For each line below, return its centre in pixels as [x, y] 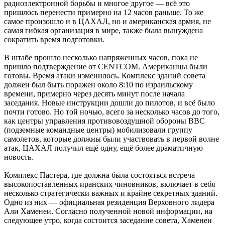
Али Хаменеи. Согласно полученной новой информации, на [108, 211]
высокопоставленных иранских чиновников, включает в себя [109, 184]
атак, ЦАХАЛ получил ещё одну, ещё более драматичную [103, 148]
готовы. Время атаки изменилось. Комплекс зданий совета [105, 76]
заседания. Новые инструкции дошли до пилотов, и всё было [109, 103]
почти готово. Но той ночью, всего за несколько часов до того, [112, 112]
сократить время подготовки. [54, 39]
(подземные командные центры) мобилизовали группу [98, 130]
